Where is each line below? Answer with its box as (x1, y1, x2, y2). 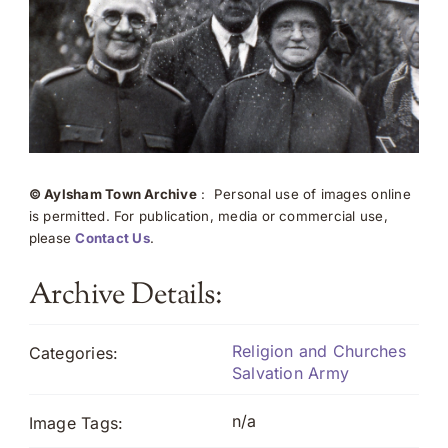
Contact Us (75, 230, 150, 247)
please (28, 230, 76, 247)
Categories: (28, 343, 119, 364)
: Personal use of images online (196, 186, 411, 203)
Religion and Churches (231, 341, 406, 362)
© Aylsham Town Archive (28, 186, 197, 203)
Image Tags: (28, 413, 124, 434)
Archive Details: (28, 275, 223, 318)
